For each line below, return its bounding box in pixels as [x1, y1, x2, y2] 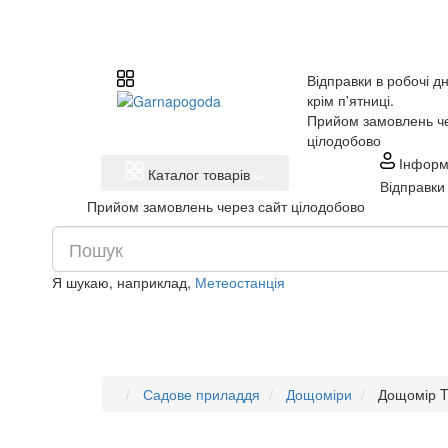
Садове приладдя [143, 384, 260, 404]
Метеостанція [195, 272, 285, 292]
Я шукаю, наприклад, [52, 272, 195, 292]
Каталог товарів [148, 164, 251, 184]
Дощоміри [286, 384, 352, 404]
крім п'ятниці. [307, 90, 394, 110]
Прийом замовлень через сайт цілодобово [87, 196, 365, 216]
